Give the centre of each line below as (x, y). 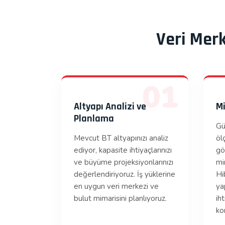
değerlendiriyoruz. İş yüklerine (125, 174)
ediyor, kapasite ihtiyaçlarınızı (123, 150)
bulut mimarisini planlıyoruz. (120, 198)
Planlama (94, 119)
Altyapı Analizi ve (110, 106)
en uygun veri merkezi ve (116, 186)
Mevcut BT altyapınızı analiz (121, 138)
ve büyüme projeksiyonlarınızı (124, 162)
